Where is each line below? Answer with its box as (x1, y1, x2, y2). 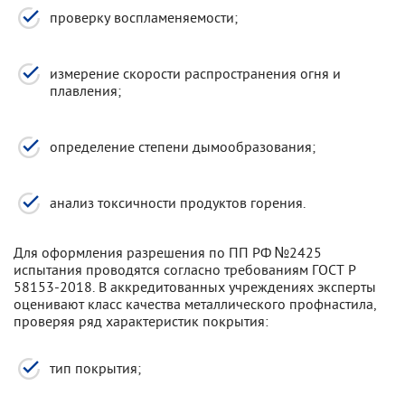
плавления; (50, 81, 121, 99)
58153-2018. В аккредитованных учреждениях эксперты (14, 278, 376, 296)
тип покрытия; (50, 359, 141, 377)
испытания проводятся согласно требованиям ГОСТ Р (14, 260, 356, 278)
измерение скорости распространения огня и (50, 64, 341, 82)
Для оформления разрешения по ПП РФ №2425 (14, 243, 322, 261)
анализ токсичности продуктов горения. (50, 193, 306, 212)
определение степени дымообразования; (50, 137, 316, 155)
